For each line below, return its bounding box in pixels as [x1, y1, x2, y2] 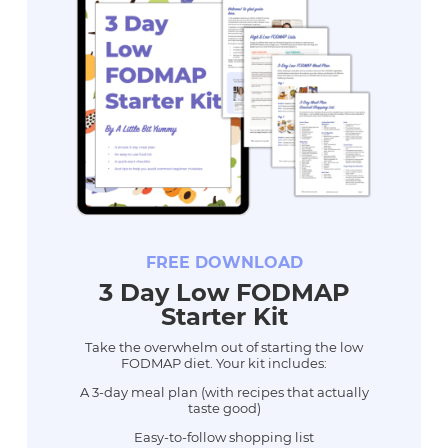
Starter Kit [160, 302, 288, 332]
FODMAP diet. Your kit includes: [121, 355, 327, 372]
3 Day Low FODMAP [98, 278, 350, 308]
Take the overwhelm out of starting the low [85, 339, 363, 356]
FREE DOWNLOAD [145, 253, 303, 273]
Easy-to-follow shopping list [134, 429, 314, 446]
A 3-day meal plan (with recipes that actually [79, 384, 369, 401]
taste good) [187, 400, 261, 417]
